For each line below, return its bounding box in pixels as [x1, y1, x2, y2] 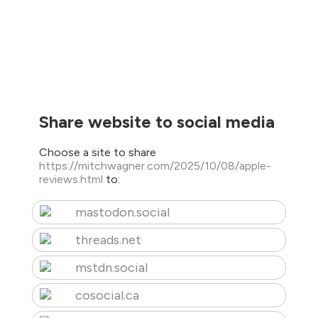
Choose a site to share [38, 146, 156, 160]
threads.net [75, 232, 141, 248]
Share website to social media [38, 111, 275, 132]
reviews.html [38, 172, 106, 187]
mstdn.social [75, 260, 148, 276]
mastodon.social [75, 204, 170, 221]
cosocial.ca [75, 287, 139, 304]
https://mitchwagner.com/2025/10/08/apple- [38, 159, 271, 173]
